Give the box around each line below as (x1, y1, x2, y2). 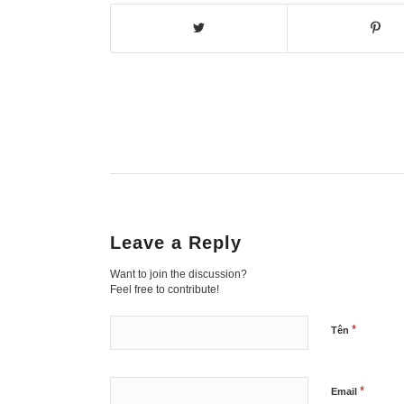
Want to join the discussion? (110, 267, 247, 280)
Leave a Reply (110, 232, 242, 252)
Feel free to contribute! (110, 282, 219, 296)
